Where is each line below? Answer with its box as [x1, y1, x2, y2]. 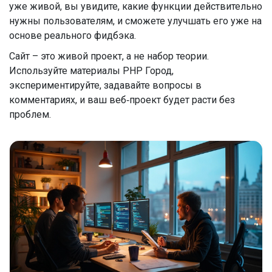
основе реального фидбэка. [9, 29, 136, 41]
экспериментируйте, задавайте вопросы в [9, 79, 202, 91]
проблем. [9, 108, 51, 120]
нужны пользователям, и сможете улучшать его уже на [9, 15, 262, 27]
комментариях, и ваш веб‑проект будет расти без [9, 93, 235, 106]
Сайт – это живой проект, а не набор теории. [9, 50, 209, 62]
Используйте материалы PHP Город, [9, 64, 174, 76]
